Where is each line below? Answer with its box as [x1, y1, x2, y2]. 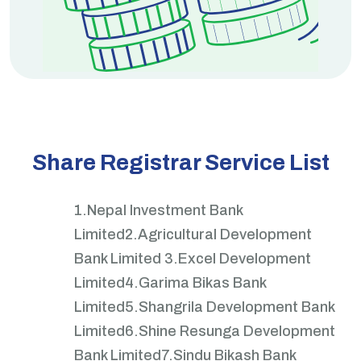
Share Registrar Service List [31, 150, 330, 175]
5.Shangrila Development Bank [125, 299, 334, 315]
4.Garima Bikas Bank [125, 275, 266, 291]
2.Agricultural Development [125, 226, 312, 243]
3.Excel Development [164, 251, 311, 267]
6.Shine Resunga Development [125, 323, 335, 339]
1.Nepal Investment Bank [74, 202, 243, 218]
